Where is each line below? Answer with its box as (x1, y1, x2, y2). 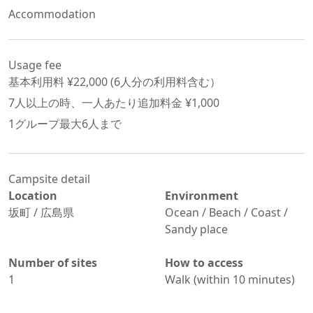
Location (8, 188, 57, 203)
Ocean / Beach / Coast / (165, 205, 288, 220)
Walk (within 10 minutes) (165, 272, 295, 287)
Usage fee (8, 57, 61, 73)
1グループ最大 (8, 116, 82, 131)
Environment (165, 188, 238, 203)
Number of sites (8, 255, 97, 270)
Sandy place (165, 221, 228, 237)
